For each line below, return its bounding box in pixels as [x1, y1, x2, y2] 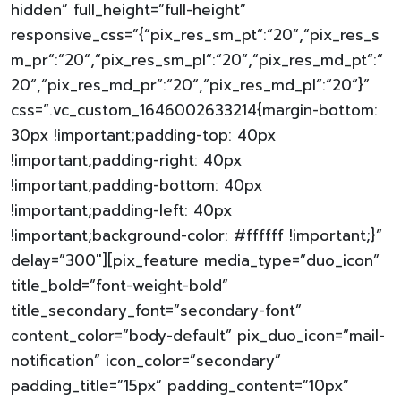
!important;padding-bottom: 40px [11, 174, 262, 197]
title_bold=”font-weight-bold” [11, 274, 228, 297]
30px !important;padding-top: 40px [11, 124, 276, 147]
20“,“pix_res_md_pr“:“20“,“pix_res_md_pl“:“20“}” [11, 73, 370, 97]
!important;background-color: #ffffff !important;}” [11, 224, 382, 247]
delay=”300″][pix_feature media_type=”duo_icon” [11, 249, 380, 272]
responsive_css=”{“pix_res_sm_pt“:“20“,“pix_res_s [11, 23, 380, 47]
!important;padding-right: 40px [11, 149, 242, 172]
